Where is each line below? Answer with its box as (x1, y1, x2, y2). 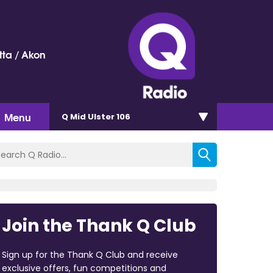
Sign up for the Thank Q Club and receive (1, 248, 178, 261)
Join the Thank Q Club (1, 213, 196, 238)
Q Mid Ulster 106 (62, 110, 130, 122)
